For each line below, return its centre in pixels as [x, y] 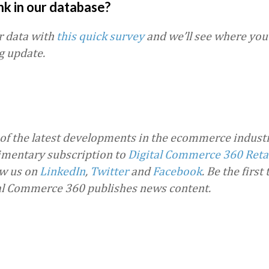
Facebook [177, 171]
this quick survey [100, 36]
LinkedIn [62, 171]
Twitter [109, 171]
